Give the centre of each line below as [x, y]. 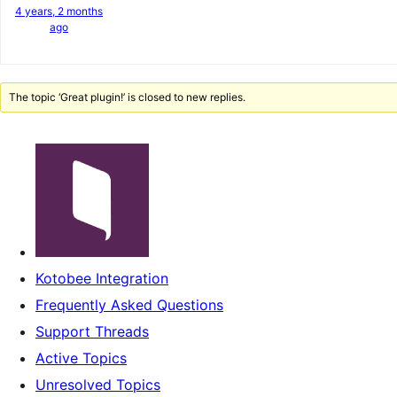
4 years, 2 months [59, 11]
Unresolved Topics [98, 385]
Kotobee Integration [102, 278]
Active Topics [81, 358]
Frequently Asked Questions [129, 305]
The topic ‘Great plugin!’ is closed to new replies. [128, 97]
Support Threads [92, 331]
